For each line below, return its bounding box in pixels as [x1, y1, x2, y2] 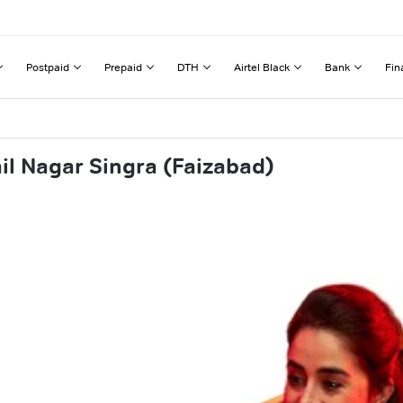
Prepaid [104, 59, 142, 74]
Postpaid [26, 59, 69, 74]
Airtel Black [234, 59, 290, 74]
